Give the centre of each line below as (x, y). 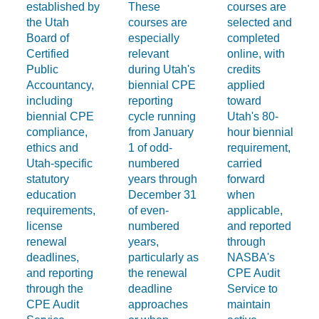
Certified (48, 53)
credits (244, 69)
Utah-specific (60, 163)
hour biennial (261, 132)
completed (254, 38)
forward (246, 179)
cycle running (162, 116)
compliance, (57, 132)
